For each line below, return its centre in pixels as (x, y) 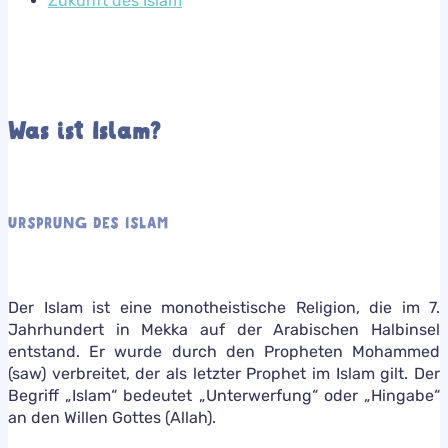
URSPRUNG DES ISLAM (88, 222)
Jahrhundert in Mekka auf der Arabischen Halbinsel (224, 329)
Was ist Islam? (84, 130)
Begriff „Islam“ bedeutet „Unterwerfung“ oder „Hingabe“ (224, 395)
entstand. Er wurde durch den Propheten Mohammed (224, 351)
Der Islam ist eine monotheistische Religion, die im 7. (224, 307)
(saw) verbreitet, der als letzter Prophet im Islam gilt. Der (224, 373)
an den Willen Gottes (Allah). (112, 417)
